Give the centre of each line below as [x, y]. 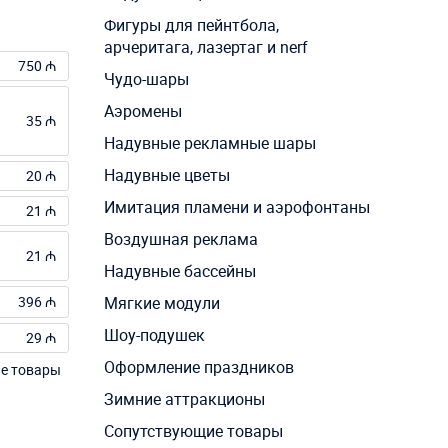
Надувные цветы [166, 175]
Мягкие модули [161, 303]
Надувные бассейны [179, 271]
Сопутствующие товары [193, 431]
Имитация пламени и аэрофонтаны [236, 207]
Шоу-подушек [154, 335]
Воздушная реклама [180, 239]
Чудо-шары [146, 79]
